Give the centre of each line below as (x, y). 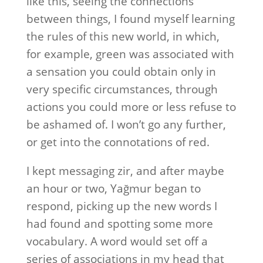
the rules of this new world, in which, (123, 36)
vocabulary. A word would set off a (117, 241)
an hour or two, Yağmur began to (113, 188)
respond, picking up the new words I (122, 206)
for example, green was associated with (130, 54)
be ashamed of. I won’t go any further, (126, 124)
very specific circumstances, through (122, 89)
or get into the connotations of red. (118, 142)
